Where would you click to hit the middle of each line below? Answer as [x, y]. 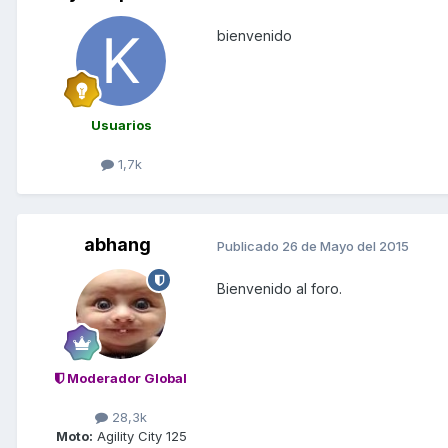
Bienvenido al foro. [279, 289]
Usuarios [121, 124]
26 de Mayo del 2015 [345, 245]
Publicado [249, 245]
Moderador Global [125, 378]
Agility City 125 [139, 436]
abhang [117, 245]
